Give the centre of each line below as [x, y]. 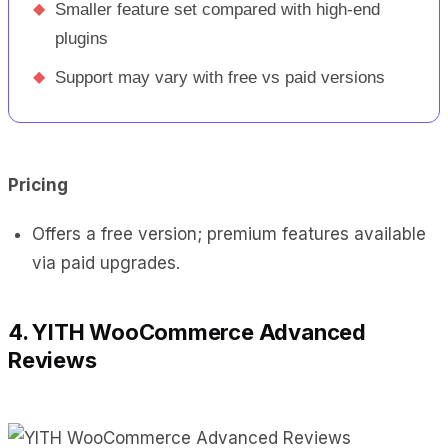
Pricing [38, 184]
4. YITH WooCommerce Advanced [187, 331]
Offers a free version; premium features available [229, 233]
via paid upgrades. [106, 262]
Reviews [52, 359]
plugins [81, 38]
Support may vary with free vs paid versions [220, 77]
